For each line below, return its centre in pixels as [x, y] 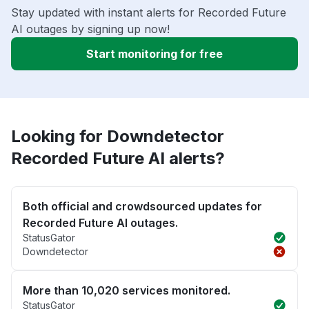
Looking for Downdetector [118, 137]
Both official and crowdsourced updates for [142, 207]
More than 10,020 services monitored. [127, 291]
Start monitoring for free [154, 54]
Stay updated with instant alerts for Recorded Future [149, 13]
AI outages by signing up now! [90, 29]
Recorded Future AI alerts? [118, 159]
